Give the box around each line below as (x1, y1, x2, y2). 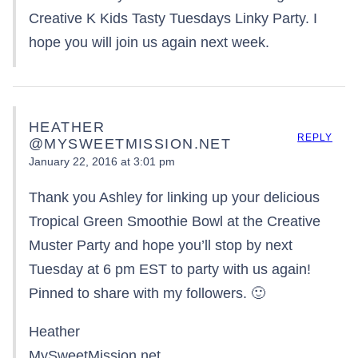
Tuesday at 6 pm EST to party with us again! (29, 261, 311, 278)
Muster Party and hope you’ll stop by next (29, 237, 292, 254)
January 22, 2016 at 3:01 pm (29, 155, 175, 169)
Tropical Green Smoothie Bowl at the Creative (29, 213, 320, 230)
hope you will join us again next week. (29, 34, 269, 51)
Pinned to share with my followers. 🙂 (29, 285, 265, 302)
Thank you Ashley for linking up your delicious (29, 189, 320, 206)
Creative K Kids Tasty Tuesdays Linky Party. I (29, 10, 317, 27)
